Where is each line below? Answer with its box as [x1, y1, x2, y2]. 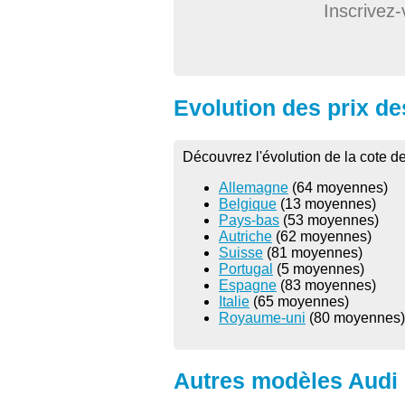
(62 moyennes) [272, 228, 372, 244]
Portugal [219, 260, 273, 277]
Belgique [219, 195, 277, 212]
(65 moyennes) [250, 293, 349, 309]
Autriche [219, 228, 272, 244]
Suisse [219, 244, 263, 260]
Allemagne [219, 179, 288, 195]
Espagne [219, 277, 277, 293]
